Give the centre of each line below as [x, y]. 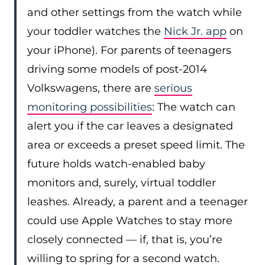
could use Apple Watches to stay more [130, 221]
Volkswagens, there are [91, 88]
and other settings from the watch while [135, 12]
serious [173, 88]
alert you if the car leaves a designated [130, 126]
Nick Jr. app [195, 31]
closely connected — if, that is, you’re [125, 240]
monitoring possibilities [90, 107]
